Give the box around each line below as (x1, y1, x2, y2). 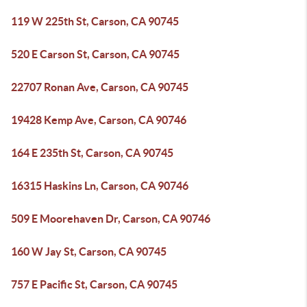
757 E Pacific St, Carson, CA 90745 (11, 278, 177, 291)
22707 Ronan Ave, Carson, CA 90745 (11, 81, 188, 93)
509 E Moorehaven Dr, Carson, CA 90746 (11, 212, 210, 225)
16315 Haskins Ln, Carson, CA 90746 (11, 180, 188, 192)
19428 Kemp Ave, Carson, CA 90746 (11, 114, 186, 126)
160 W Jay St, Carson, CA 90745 (11, 245, 167, 258)
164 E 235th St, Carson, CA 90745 (11, 147, 173, 159)
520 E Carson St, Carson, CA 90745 (11, 48, 180, 60)
